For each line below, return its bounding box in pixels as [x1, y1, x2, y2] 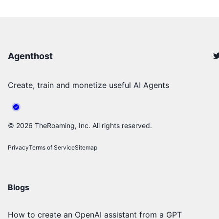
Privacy [8, 143, 29, 151]
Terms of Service [29, 143, 75, 151]
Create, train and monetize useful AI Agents [8, 80, 169, 90]
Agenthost [8, 50, 53, 61]
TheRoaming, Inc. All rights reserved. [33, 121, 152, 130]
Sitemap [75, 143, 97, 151]
